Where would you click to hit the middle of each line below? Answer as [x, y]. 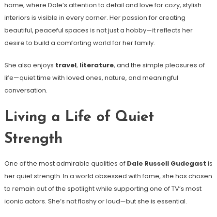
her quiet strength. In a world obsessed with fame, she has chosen [108, 176]
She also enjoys [30, 65]
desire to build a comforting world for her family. [79, 43]
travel [66, 65]
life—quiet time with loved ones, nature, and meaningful [91, 78]
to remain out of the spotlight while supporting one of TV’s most [103, 189]
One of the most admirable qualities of [65, 164]
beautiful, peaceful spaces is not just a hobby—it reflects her [98, 31]
